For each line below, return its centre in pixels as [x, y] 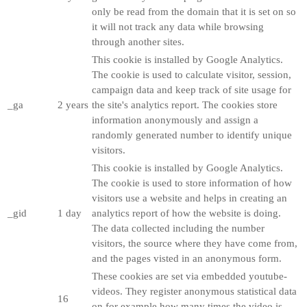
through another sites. [138, 41]
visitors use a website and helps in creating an [189, 198]
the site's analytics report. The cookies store [185, 105]
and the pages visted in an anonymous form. [187, 258]
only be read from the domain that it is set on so [194, 11]
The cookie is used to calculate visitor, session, [192, 74]
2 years [73, 105]
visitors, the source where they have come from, [195, 243]
